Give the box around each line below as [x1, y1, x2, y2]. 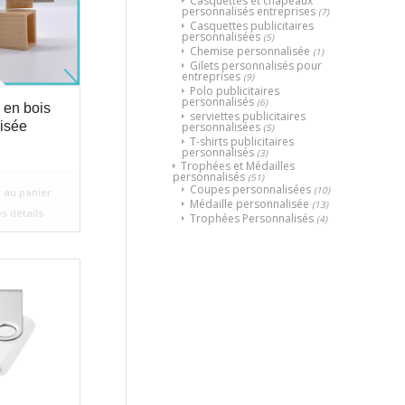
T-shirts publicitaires [190, 133, 294, 149]
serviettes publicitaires [190, 108, 306, 124]
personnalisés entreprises [182, 3, 316, 19]
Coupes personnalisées [190, 181, 311, 197]
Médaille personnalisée [190, 195, 309, 212]
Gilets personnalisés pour [190, 57, 322, 73]
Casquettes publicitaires [190, 17, 314, 33]
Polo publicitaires [190, 82, 279, 99]
